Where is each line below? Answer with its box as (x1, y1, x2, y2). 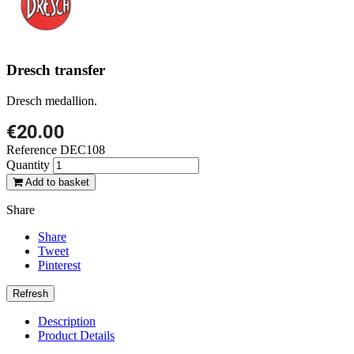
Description (38, 314, 96, 328)
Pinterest (38, 258, 81, 272)
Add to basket (25, 176, 89, 188)
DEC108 (60, 143, 105, 156)
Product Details (38, 329, 115, 342)
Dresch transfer (6, 62, 105, 79)
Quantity (6, 158, 50, 171)
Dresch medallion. (6, 94, 97, 107)
